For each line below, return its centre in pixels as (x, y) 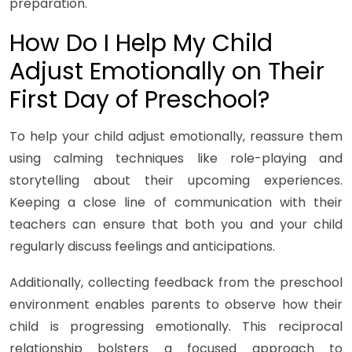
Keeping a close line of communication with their (176, 203)
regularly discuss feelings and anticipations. (142, 247)
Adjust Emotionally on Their (167, 72)
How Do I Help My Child (141, 44)
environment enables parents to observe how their (176, 305)
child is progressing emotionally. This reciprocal (176, 327)
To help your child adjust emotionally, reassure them (176, 137)
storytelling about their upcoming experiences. (176, 181)
